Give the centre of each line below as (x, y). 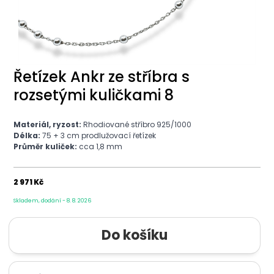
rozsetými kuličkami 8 (94, 95)
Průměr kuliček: (46, 146)
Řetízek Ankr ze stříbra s (102, 76)
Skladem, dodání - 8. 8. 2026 (52, 200)
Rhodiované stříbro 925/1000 (136, 124)
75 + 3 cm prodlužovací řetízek (99, 135)
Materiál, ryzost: (47, 124)
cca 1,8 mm (101, 146)
